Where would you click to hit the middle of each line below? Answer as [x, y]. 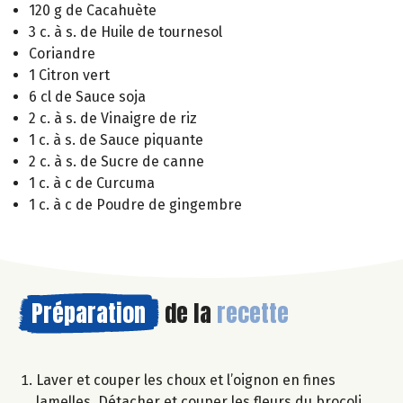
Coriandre [62, 53]
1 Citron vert [69, 75]
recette [253, 313]
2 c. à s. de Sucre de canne [116, 161]
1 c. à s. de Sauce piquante [116, 139]
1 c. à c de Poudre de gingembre [135, 204]
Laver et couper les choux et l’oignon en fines [186, 380]
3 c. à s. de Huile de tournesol [125, 31]
